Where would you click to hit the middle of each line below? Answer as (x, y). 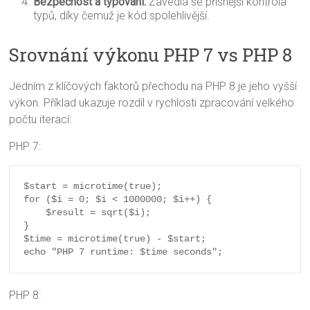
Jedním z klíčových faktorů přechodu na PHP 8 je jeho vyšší (153, 86)
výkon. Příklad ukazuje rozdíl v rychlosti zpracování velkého (152, 103)
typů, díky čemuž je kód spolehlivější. (122, 16)
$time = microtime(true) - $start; (115, 239)
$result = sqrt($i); (35, 213)
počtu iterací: (40, 120)
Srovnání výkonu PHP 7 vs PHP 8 (151, 55)
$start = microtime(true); (93, 186)
